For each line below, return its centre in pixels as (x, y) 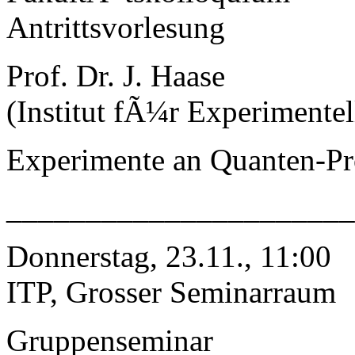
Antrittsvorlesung (116, 27)
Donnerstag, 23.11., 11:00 (169, 256)
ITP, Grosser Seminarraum (171, 292)
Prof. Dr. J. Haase (116, 75)
